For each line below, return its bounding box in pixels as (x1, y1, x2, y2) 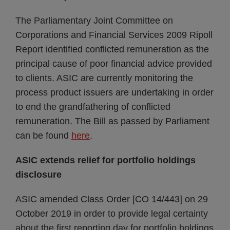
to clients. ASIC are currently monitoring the (15, 73, 193, 83)
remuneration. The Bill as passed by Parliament (15, 116, 209, 126)
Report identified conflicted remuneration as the (15, 44, 209, 54)
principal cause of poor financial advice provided (15, 59, 212, 69)
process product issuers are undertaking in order (15, 87, 214, 98)
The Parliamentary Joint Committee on (15, 15, 173, 26)
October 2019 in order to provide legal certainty (15, 208, 208, 219)
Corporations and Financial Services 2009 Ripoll (15, 30, 213, 40)
